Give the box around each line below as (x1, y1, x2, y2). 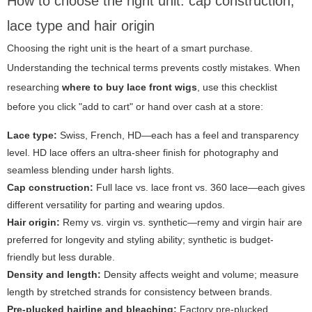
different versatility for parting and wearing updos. (7, 199, 225, 211)
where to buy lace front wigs (62, 81, 197, 93)
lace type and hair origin (7, 18, 155, 34)
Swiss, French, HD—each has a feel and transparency (57, 130, 299, 141)
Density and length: (7, 269, 101, 281)
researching (7, 81, 62, 93)
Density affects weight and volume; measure (101, 269, 299, 281)
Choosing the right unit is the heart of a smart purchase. (7, 42, 253, 54)
